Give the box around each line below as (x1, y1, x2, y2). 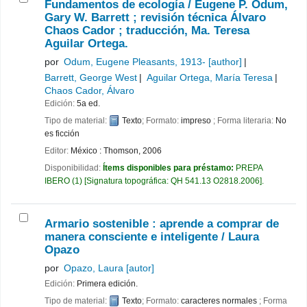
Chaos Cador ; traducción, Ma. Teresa (45, 23, 249, 38)
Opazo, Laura (64, 262, 124, 274)
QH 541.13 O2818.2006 (171, 175, 260, 186)
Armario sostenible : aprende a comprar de (45, 217, 279, 231)
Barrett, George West (45, 71, 137, 83)
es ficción (45, 128, 79, 138)
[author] (206, 56, 243, 68)
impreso (181, 115, 213, 125)
